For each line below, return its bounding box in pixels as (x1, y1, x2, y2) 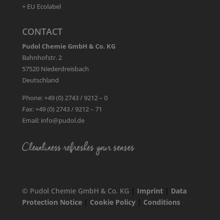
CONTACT (22, 26, 62, 38)
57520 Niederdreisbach (22, 64, 89, 74)
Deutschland (22, 76, 59, 85)
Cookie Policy (89, 197, 136, 207)
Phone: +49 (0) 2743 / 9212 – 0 (22, 93, 108, 103)
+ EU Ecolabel (22, 2, 61, 11)
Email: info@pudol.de (22, 116, 84, 125)
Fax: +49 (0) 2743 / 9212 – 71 (22, 105, 102, 114)
